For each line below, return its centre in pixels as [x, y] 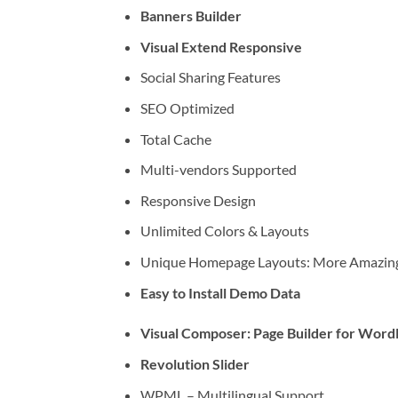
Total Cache [175, 139]
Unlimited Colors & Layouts [224, 231]
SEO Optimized [187, 108]
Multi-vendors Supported [218, 170]
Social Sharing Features [210, 77]
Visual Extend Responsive [221, 46]
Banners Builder [191, 16]
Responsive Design [198, 200]
